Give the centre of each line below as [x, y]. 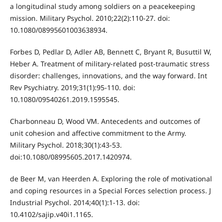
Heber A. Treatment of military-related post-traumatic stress [110, 64]
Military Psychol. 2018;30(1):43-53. [66, 145]
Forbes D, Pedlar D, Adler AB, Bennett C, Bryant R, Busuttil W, [111, 52]
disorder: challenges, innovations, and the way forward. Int [108, 76]
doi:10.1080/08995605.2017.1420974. [71, 157]
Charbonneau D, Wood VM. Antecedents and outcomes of [105, 121]
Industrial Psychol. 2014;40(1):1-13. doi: [75, 203]
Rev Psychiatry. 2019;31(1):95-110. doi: [72, 88]
